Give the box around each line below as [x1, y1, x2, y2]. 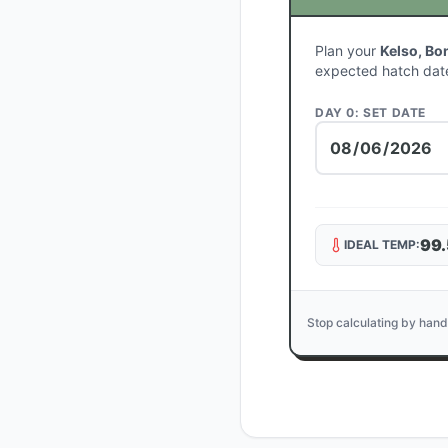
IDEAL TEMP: [344, 237, 420, 252]
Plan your [315, 42, 380, 59]
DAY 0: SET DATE [315, 105, 426, 120]
